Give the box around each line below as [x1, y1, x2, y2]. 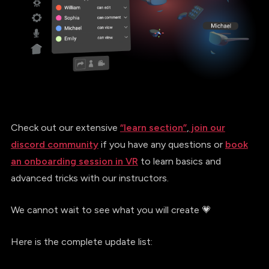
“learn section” [119, 122, 187, 134]
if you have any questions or [98, 139, 225, 151]
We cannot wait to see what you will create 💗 [10, 204, 211, 216]
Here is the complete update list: [10, 236, 153, 248]
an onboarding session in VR [10, 156, 138, 168]
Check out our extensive [10, 122, 120, 134]
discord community [10, 139, 98, 151]
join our [189, 122, 225, 134]
